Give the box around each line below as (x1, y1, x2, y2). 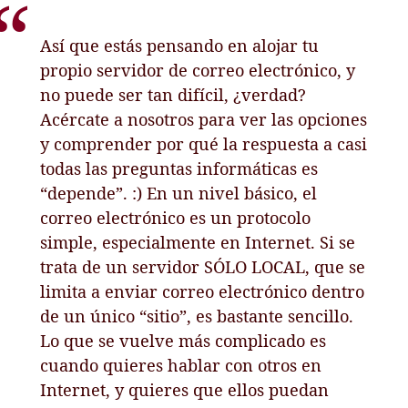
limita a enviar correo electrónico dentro (40, 280, 365, 302)
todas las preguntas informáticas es (40, 157, 319, 179)
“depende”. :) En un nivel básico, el (40, 181, 318, 204)
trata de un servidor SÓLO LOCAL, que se (40, 255, 366, 278)
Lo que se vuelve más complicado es (40, 329, 327, 352)
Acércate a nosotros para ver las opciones (40, 107, 368, 130)
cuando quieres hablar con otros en (40, 353, 322, 376)
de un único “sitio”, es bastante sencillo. (40, 304, 354, 327)
